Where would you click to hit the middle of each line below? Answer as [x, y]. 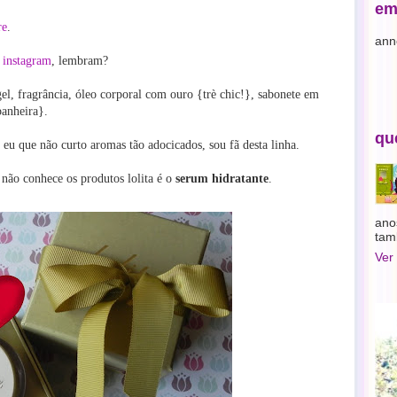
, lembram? [80, 61]
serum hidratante [222, 179]
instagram [27, 61]
